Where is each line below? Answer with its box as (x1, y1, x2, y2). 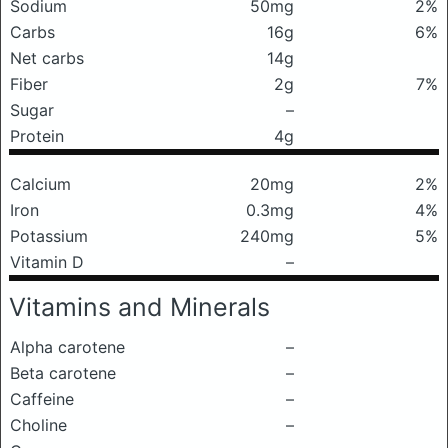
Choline (10, 415, 67, 435)
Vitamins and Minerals (9, 292, 270, 322)
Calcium (10, 174, 71, 194)
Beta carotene (10, 363, 116, 383)
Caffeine (10, 389, 74, 409)
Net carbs (10, 48, 84, 68)
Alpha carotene (10, 337, 125, 357)
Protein (10, 126, 64, 146)
